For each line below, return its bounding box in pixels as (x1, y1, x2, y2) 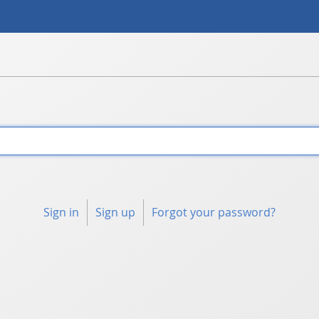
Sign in (43, 204, 79, 221)
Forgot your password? (152, 204, 276, 221)
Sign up (95, 204, 135, 221)
